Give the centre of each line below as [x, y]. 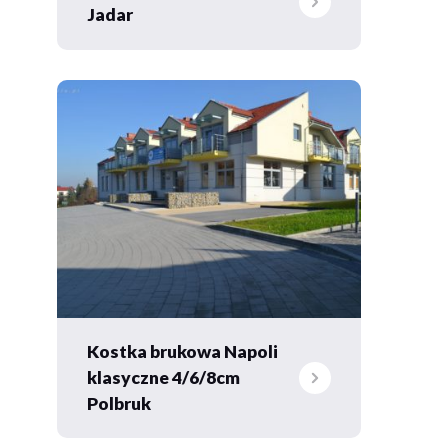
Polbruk [118, 404]
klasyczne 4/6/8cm [163, 378]
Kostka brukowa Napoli [182, 352]
